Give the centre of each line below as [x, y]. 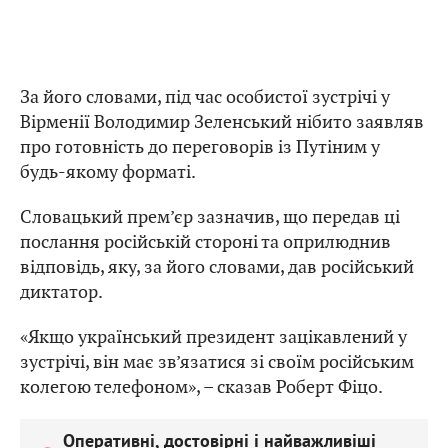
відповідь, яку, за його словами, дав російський [217, 267]
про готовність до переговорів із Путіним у [200, 147]
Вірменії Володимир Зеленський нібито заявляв [222, 122]
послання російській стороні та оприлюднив [205, 242]
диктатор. [61, 292]
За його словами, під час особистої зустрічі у [205, 97]
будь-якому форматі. [108, 172]
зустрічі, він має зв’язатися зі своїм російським [217, 362]
